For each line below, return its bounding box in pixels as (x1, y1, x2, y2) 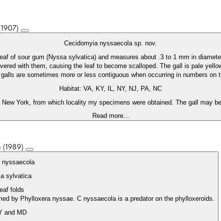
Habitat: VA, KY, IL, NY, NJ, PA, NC (59, 85, 162, 93)
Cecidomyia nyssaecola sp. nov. (64, 39, 157, 47)
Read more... (92, 112, 129, 120)
